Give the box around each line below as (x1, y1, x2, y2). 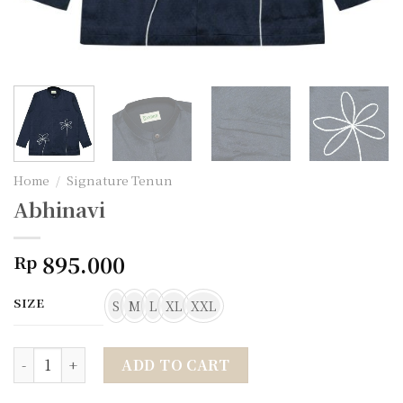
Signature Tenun (67, 170, 174, 189)
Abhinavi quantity (13, 346, 132, 366)
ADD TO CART (121, 354, 230, 375)
